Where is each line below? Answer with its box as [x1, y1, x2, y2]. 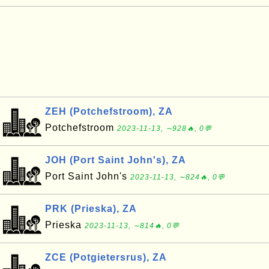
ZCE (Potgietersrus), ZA [45, 252, 167, 262]
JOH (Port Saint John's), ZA [45, 155, 186, 165]
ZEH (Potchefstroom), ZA [45, 106, 173, 116]
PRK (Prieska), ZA [45, 204, 137, 214]
